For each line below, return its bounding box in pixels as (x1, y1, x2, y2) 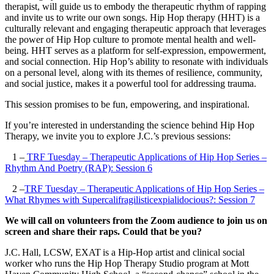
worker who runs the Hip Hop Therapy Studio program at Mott (5, 258, 249, 269)
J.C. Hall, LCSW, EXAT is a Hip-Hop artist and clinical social (5, 247, 245, 258)
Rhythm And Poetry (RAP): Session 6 (5, 163, 152, 174)
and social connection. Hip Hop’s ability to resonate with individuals (5, 56, 268, 67)
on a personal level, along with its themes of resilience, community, (5, 67, 262, 78)
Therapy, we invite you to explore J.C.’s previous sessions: (5, 131, 231, 142)
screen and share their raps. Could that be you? (5, 226, 202, 237)
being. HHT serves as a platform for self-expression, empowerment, (5, 45, 266, 56)
